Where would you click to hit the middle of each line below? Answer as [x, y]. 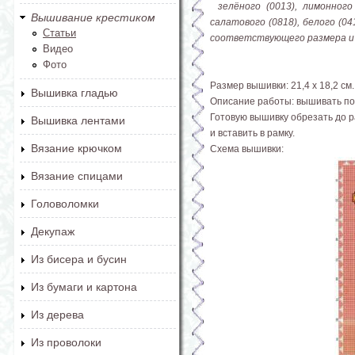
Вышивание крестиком [93, 17]
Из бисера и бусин [79, 259]
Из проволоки [66, 342]
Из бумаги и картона [84, 287]
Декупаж [53, 231]
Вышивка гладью [74, 93]
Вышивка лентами [78, 120]
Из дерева [57, 315]
